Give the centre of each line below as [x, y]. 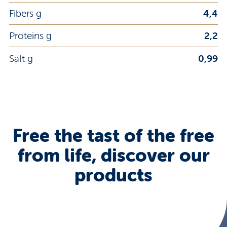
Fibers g [25, 13]
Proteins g [30, 36]
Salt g [21, 58]
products [113, 175]
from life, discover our [113, 155]
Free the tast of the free [113, 135]
